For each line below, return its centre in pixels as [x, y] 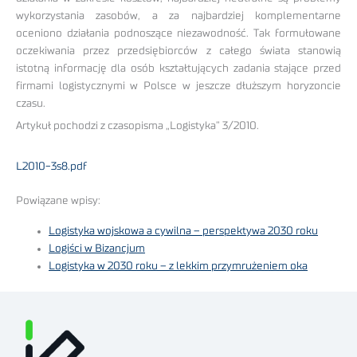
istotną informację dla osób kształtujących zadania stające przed [178, 68]
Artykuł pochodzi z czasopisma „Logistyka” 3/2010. [137, 126]
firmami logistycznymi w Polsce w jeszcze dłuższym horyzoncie [178, 86]
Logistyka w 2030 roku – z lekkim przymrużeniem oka [178, 267]
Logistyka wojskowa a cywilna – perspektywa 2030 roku [184, 231]
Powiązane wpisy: [58, 200]
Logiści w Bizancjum [97, 249]
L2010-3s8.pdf [51, 167]
